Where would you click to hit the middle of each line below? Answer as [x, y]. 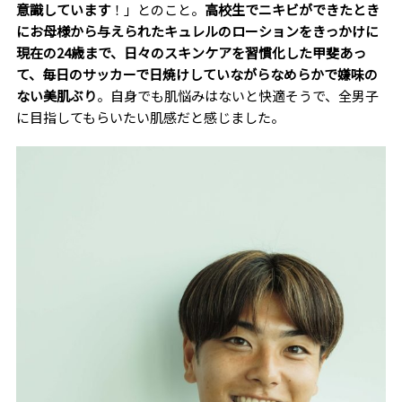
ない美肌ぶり [56, 96]
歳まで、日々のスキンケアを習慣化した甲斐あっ [218, 53]
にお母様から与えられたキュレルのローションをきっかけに [197, 31]
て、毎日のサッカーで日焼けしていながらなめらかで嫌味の [197, 74]
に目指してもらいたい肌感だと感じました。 [150, 118]
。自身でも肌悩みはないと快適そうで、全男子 [237, 96]
